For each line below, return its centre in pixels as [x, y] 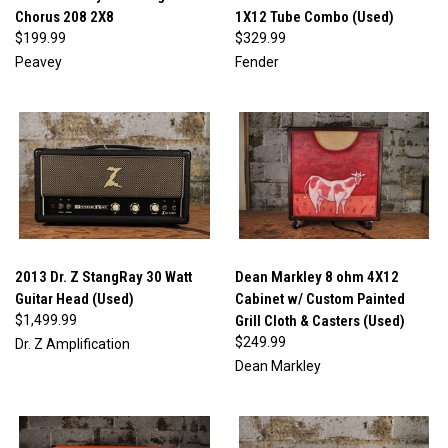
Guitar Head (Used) [74, 299]
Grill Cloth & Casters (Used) [319, 321]
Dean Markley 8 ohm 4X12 [316, 277]
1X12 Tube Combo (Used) [314, 16]
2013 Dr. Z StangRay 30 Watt [103, 277]
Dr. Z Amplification [72, 344]
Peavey [38, 61]
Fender [256, 61]
